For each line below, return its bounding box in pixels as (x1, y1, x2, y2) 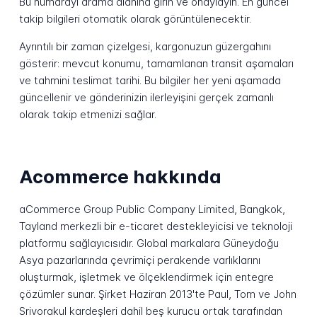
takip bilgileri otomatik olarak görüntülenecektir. (18, 12, 251, 26)
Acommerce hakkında (18, 165, 221, 188)
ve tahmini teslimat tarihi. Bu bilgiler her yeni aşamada (18, 74, 281, 88)
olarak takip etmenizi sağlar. (18, 108, 156, 122)
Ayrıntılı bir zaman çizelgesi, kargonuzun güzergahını (18, 40, 271, 54)
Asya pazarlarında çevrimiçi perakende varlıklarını (18, 253, 260, 267)
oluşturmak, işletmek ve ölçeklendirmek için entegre (18, 270, 274, 284)
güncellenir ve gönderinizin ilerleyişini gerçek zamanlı (18, 91, 274, 105)
